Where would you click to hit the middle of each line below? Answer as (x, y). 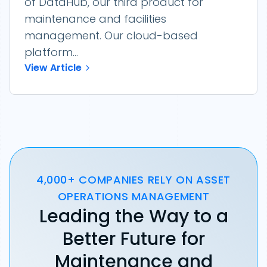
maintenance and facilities (95, 19)
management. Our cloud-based (111, 35)
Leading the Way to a (133, 216)
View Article (53, 68)
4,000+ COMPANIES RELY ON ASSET (133, 180)
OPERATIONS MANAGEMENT (133, 196)
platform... (51, 52)
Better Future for (133, 239)
